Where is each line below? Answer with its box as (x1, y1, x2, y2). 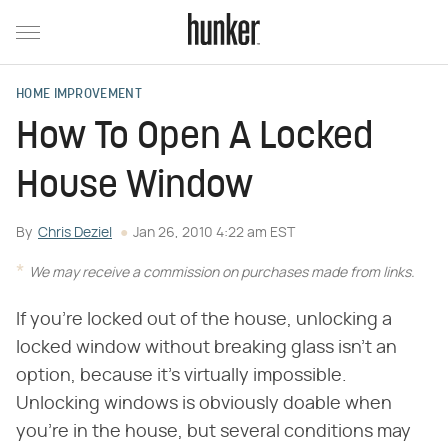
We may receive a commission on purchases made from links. (29, 266, 415, 280)
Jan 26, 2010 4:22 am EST (133, 226, 295, 240)
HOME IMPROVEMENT (16, 87, 142, 102)
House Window (16, 168, 253, 207)
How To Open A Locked (16, 119, 373, 158)
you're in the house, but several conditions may (16, 423, 411, 441)
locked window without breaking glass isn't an (16, 339, 397, 357)
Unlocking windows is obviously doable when (16, 395, 392, 413)
